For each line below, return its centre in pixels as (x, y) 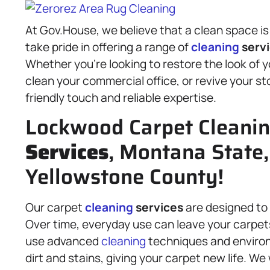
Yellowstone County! (124, 177)
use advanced (63, 241)
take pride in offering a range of (108, 47)
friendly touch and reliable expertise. (121, 98)
